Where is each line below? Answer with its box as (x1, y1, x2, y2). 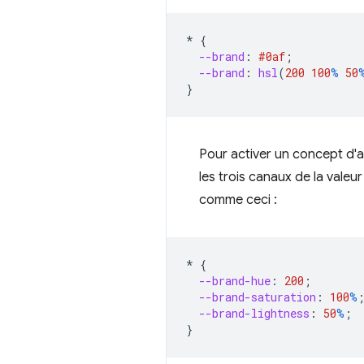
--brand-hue (199, 272, 271, 288)
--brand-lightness (199, 305, 310, 321)
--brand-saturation (199, 288, 316, 305)
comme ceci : (199, 191, 277, 208)
